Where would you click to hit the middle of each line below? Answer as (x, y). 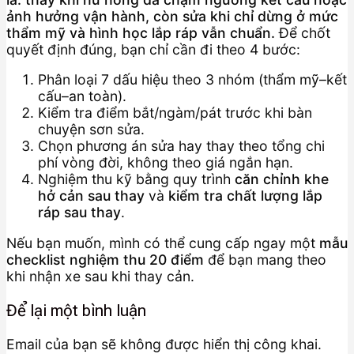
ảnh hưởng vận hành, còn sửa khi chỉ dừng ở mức (172, 16)
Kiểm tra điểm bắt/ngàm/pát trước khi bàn (175, 113)
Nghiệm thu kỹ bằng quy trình (136, 179)
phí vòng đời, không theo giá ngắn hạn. (166, 163)
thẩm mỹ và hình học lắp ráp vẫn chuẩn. (141, 32)
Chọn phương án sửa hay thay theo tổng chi (181, 146)
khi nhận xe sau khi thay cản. (100, 276)
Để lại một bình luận (76, 310)
